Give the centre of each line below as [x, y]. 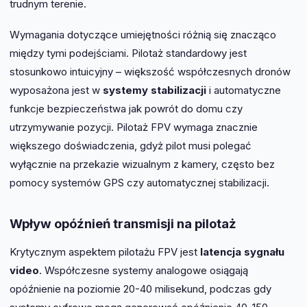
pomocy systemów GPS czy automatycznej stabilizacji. [139, 183]
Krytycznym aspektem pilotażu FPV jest [105, 251]
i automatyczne [244, 90]
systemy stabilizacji [155, 90]
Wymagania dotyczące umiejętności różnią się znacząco [143, 35]
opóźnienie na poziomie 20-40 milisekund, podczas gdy [140, 288]
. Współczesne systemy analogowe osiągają [144, 270]
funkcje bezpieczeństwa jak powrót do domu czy [126, 109]
